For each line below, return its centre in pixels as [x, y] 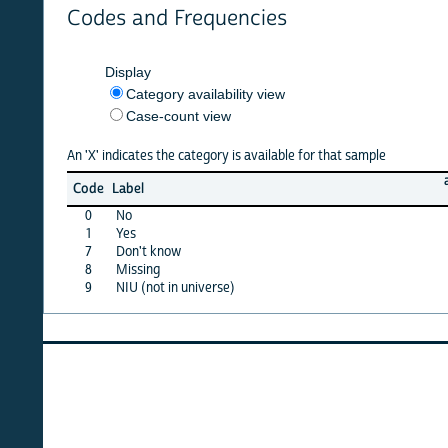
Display [84, 71]
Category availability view [162, 93]
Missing [94, 269]
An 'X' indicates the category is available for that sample [183, 155]
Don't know [105, 251]
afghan [421, 180]
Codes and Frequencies [133, 19]
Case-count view [135, 115]
